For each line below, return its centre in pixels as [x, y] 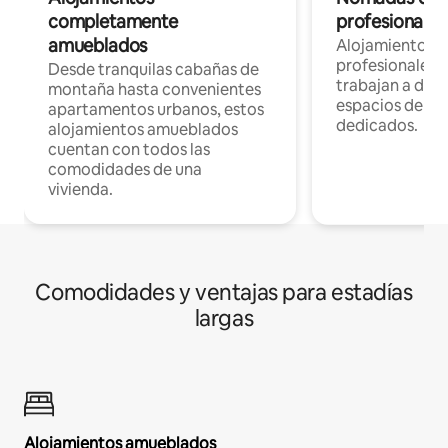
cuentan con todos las [129, 150]
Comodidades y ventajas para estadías [224, 293]
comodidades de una [125, 170]
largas [224, 319]
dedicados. [377, 126]
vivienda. [80, 190]
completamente [113, 22]
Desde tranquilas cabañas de [153, 70]
